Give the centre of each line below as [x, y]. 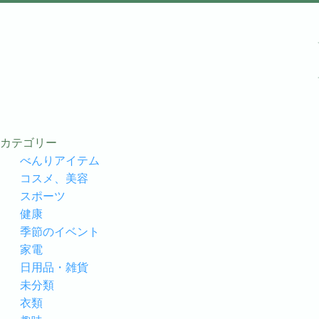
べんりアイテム [60, 161]
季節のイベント [60, 232]
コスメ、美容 [54, 178]
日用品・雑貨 [54, 267]
